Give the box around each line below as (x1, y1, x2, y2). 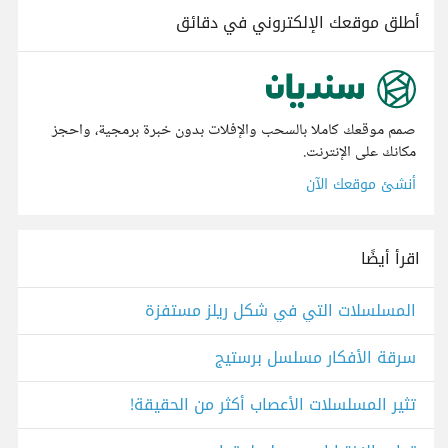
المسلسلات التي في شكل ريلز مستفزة (145, 295, 416, 327)
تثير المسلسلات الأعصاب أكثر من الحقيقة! (130, 389, 416, 421)
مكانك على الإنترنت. (303, 139, 416, 167)
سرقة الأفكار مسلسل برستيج (215, 342, 416, 374)
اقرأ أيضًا (361, 243, 420, 275)
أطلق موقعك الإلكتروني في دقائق (176, 7, 420, 38)
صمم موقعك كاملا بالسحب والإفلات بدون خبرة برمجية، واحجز (52, 117, 416, 145)
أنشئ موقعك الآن (306, 171, 416, 199)
